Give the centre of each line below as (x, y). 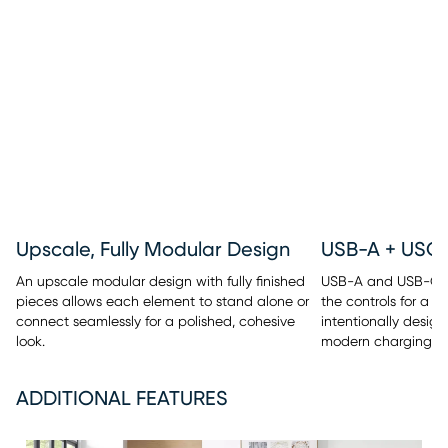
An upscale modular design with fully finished (160, 281)
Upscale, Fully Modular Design (153, 249)
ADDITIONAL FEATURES (122, 398)
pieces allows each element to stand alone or (162, 301)
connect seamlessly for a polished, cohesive (155, 321)
